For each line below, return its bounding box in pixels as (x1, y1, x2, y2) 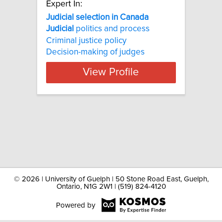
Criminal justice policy (46, 36, 126, 45)
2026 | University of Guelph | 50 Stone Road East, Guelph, (21, 175, 209, 183)
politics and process (74, 24, 150, 34)
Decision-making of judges (46, 47, 145, 56)
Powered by (55, 201, 95, 209)
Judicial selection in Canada (46, 12, 149, 22)
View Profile (83, 67, 139, 78)
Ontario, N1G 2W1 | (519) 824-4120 (56, 183, 166, 190)
